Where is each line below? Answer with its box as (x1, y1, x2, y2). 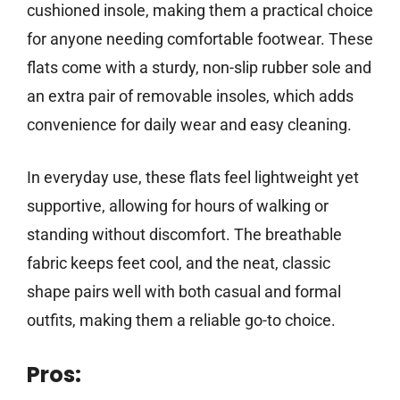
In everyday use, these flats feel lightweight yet (27, 168, 359, 187)
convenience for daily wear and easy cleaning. (27, 115, 352, 135)
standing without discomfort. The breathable (27, 225, 342, 245)
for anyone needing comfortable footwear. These (27, 29, 373, 49)
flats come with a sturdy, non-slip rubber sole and (27, 58, 371, 78)
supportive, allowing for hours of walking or (27, 196, 329, 216)
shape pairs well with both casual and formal (27, 282, 341, 302)
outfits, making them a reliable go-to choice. (27, 311, 336, 330)
